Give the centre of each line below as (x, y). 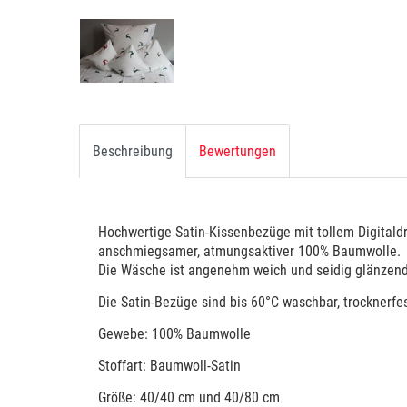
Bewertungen (238, 152)
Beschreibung (133, 152)
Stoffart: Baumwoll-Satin (169, 366)
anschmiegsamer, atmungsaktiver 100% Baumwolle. (249, 252)
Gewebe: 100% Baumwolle (174, 334)
